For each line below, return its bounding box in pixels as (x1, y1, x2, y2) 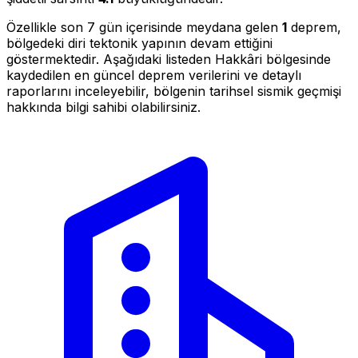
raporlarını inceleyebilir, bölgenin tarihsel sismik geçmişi (6, 82, 341, 99)
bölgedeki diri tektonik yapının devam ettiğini (6, 34, 272, 51)
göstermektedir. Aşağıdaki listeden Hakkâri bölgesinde (6, 50, 331, 67)
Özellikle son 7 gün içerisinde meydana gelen (6, 18, 282, 35)
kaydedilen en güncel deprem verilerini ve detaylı (6, 66, 301, 83)
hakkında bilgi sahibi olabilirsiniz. (6, 98, 201, 115)
